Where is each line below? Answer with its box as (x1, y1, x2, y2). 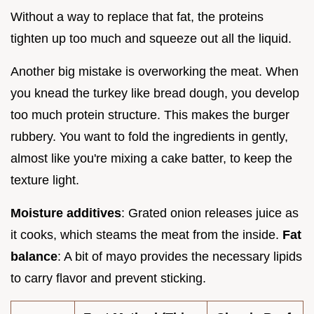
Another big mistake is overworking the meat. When (11, 64, 299, 78)
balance (11, 249, 57, 264)
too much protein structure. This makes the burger (11, 107, 289, 122)
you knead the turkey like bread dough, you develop (11, 86, 299, 100)
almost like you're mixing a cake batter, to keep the (11, 151, 292, 165)
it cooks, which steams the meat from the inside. (11, 227, 282, 242)
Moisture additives (11, 205, 121, 220)
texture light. (11, 172, 79, 187)
